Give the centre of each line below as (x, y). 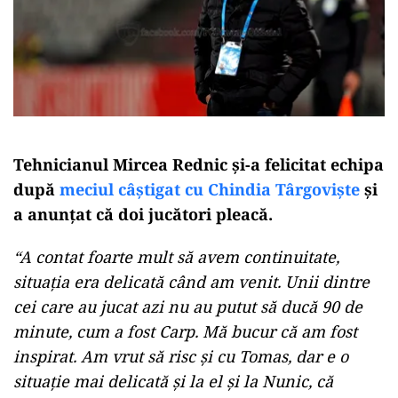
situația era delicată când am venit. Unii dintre (191, 281)
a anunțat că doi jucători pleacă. (143, 214)
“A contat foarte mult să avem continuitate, (176, 256)
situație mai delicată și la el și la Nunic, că (173, 381)
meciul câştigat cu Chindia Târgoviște (210, 189)
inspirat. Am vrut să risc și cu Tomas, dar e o (181, 356)
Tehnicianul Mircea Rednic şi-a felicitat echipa (199, 164)
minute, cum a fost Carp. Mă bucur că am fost (185, 331)
